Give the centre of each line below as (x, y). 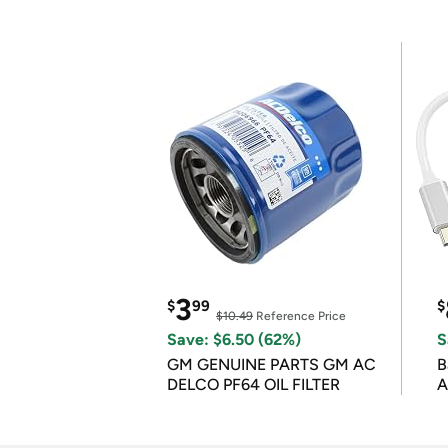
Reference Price (299, 316)
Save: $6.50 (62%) (234, 339)
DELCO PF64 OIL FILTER (253, 384)
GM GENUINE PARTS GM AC (271, 364)
